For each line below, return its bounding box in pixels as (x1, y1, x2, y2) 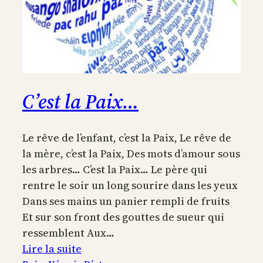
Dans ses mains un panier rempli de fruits (22, 194, 230, 209)
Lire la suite (22, 241, 82, 257)
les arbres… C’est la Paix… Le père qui (22, 162, 207, 177)
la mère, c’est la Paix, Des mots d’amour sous (22, 146, 240, 161)
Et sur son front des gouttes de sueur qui (22, 210, 224, 225)
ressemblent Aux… (22, 225, 114, 241)
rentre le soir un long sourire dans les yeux (22, 178, 238, 193)
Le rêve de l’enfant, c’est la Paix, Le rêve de (22, 130, 231, 146)
